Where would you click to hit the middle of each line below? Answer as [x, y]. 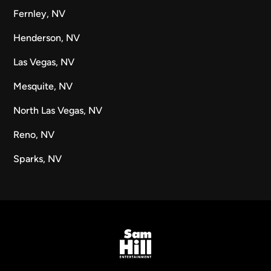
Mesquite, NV [43, 86]
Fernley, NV [40, 14]
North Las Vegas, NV [58, 110]
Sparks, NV [38, 159]
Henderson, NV [47, 38]
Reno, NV [34, 135]
